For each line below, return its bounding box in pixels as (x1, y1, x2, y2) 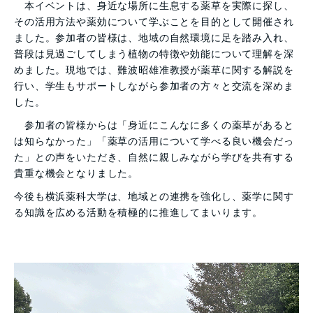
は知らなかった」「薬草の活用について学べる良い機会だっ (14, 136, 294, 147)
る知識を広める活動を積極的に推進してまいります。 (14, 207, 263, 218)
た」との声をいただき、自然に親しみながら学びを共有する (14, 152, 294, 163)
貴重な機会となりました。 (14, 168, 139, 179)
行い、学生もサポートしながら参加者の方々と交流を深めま (14, 80, 294, 92)
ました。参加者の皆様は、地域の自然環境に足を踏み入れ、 (14, 32, 294, 43)
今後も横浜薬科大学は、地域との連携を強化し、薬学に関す (14, 191, 294, 202)
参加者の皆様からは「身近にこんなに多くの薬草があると (14, 119, 294, 131)
